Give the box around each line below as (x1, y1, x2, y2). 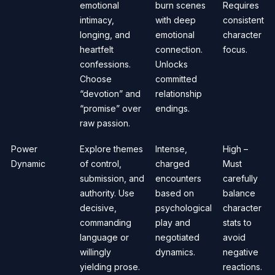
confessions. (80, 58, 131, 69)
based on (155, 187, 194, 198)
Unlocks (155, 58, 188, 69)
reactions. (223, 261, 262, 272)
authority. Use (80, 187, 134, 198)
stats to (223, 217, 252, 228)
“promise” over (80, 103, 141, 114)
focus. (223, 44, 247, 55)
